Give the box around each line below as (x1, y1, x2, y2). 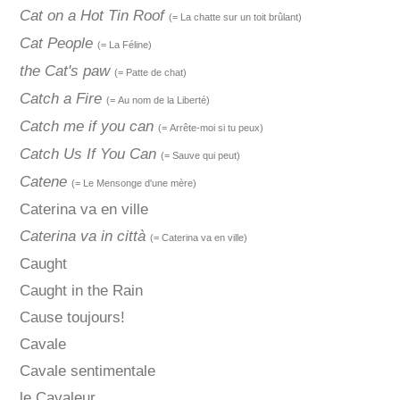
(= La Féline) (96, 39, 152, 51)
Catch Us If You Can (19, 146, 156, 163)
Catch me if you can (19, 118, 154, 136)
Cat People (19, 35, 93, 53)
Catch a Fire (19, 90, 102, 108)
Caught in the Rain (19, 282, 143, 300)
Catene (19, 173, 67, 191)
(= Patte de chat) (113, 67, 187, 79)
